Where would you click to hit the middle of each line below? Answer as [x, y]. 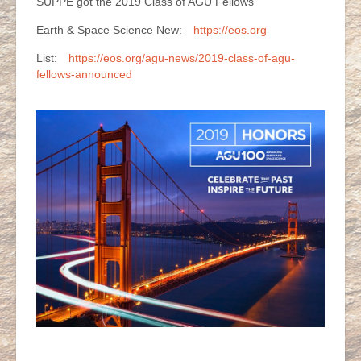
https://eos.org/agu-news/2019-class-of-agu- [182, 58]
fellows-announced [84, 74]
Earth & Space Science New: [111, 30]
